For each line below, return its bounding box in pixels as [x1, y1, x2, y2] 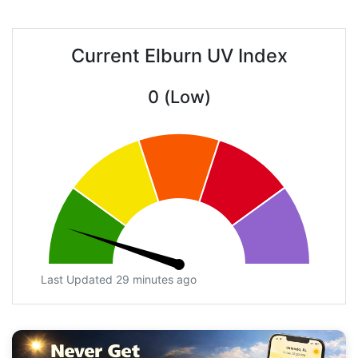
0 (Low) [147, 86, 211, 108]
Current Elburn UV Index [70, 44, 288, 68]
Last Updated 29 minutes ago [41, 272, 197, 287]
